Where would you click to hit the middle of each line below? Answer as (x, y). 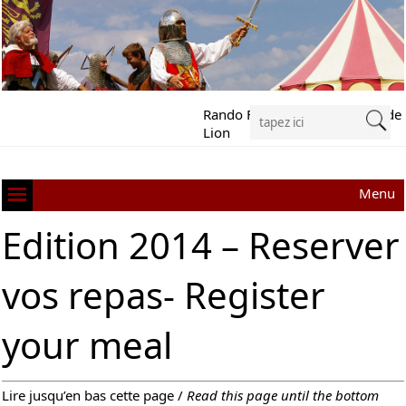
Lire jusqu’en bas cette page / (95, 395)
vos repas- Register (164, 295)
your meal (87, 344)
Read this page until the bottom (283, 395)
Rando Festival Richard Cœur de (302, 114)
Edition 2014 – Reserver (201, 245)
